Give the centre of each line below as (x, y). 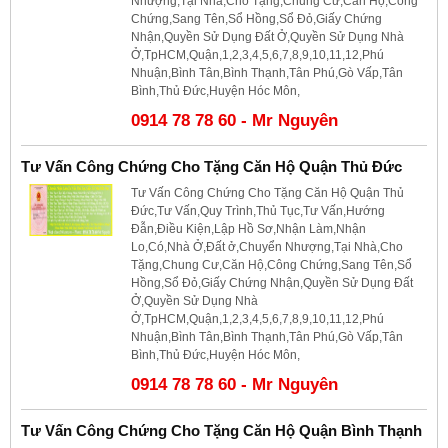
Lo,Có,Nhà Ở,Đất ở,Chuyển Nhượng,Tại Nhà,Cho (267, 246)
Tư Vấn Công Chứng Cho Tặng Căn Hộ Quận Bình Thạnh (221, 430)
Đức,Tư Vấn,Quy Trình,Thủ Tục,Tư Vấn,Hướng (258, 210)
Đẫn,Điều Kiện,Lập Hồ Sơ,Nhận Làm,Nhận (248, 228)
